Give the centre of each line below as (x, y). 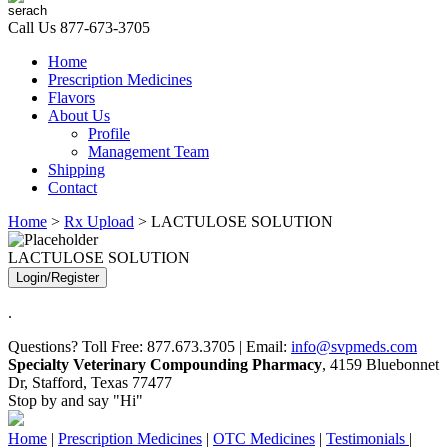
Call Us (34, 27)
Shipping (76, 169)
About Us (79, 115)
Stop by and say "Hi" (75, 400)
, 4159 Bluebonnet (380, 364)
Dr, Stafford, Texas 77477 (90, 382)
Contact (72, 187)
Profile (109, 133)
